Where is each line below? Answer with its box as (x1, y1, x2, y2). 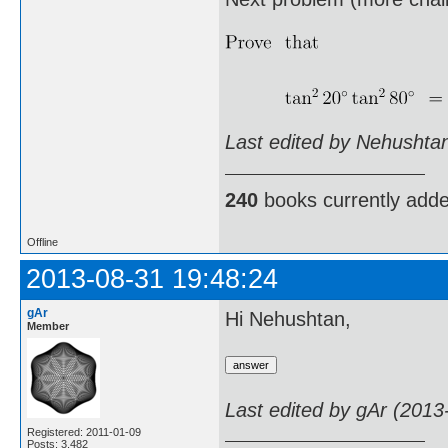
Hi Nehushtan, (225, 308, 351, 331)
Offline (27, 235, 58, 248)
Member (27, 319, 69, 332)
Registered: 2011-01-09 (27, 425, 141, 438)
